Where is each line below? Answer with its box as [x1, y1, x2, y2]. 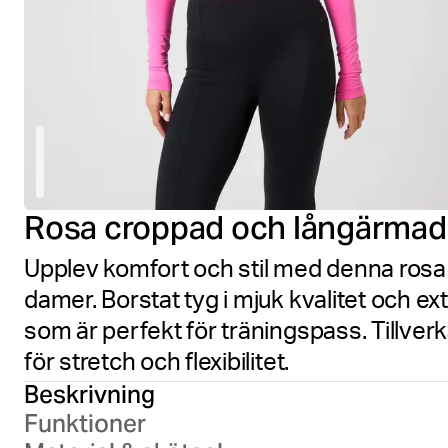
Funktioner [24, 408, 146, 439]
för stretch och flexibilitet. [24, 353, 290, 377]
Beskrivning [24, 379, 155, 410]
